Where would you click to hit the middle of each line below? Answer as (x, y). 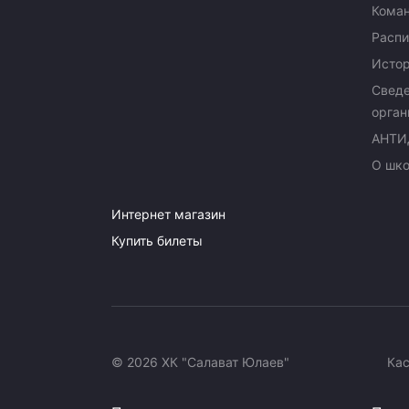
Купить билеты (157, 241)
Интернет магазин (168, 214)
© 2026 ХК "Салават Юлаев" (200, 362)
